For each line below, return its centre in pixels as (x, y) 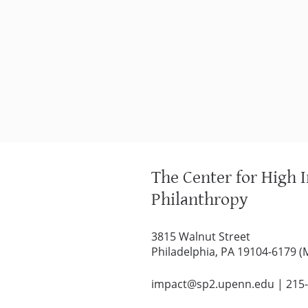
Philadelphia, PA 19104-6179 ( (227, 251)
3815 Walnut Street (201, 236)
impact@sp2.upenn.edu (213, 284)
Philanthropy (200, 199)
